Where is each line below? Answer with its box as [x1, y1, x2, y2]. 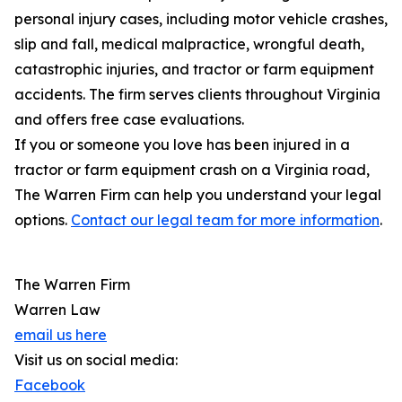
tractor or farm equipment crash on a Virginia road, [14, 161, 370, 179]
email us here [14, 326, 107, 344]
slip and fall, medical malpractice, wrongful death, [14, 35, 364, 53]
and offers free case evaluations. [14, 110, 244, 128]
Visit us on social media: [14, 351, 178, 369]
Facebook [14, 376, 85, 394]
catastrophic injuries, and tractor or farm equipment [14, 60, 374, 78]
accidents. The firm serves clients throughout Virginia [14, 85, 380, 103]
